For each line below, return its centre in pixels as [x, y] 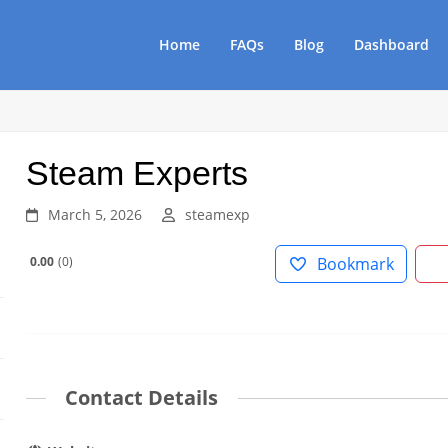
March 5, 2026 [95, 214]
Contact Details [142, 397]
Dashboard [391, 44]
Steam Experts [137, 173]
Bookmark [356, 264]
